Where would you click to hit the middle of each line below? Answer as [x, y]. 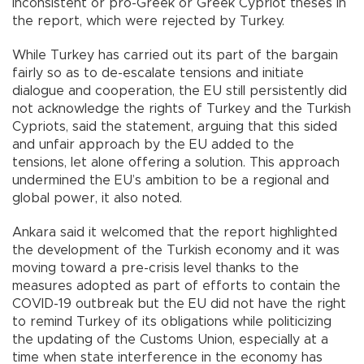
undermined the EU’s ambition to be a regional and [171, 181]
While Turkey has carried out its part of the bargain [175, 56]
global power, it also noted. [109, 199]
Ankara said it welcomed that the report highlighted [175, 233]
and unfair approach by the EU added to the [153, 145]
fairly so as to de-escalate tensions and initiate [158, 74]
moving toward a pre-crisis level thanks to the [156, 269]
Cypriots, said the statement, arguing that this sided [175, 127]
